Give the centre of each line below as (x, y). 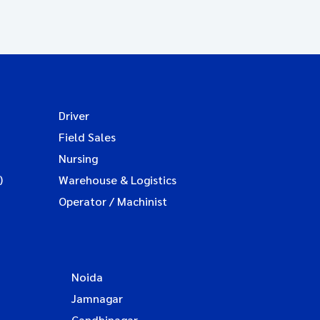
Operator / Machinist (113, 201)
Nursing (78, 158)
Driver (74, 115)
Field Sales (87, 137)
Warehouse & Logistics (117, 180)
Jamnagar (97, 298)
